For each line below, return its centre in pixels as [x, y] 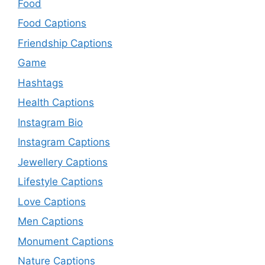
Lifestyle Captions [60, 182]
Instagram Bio [50, 122]
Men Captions [51, 221]
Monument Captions [66, 241]
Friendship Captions [65, 43]
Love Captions [52, 201]
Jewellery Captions [63, 162]
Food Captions [52, 23]
